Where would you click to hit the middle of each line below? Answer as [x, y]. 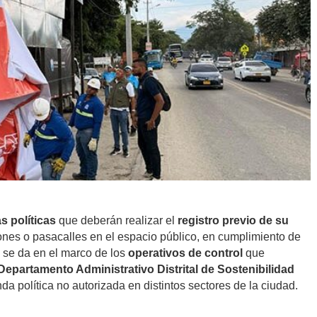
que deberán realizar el [117, 220]
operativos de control [185, 253]
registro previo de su [233, 220]
